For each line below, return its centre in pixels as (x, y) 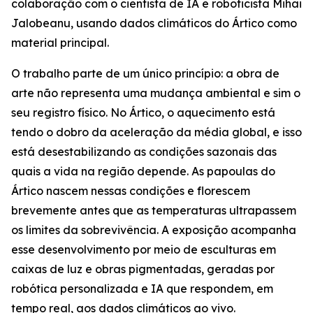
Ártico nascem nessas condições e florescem (131, 191)
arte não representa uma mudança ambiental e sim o (156, 93)
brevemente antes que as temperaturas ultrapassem (154, 210)
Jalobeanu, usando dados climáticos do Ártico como (154, 23)
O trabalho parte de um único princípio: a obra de (145, 73)
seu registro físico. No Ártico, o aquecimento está (143, 112)
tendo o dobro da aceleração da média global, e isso (156, 132)
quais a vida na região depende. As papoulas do (143, 171)
